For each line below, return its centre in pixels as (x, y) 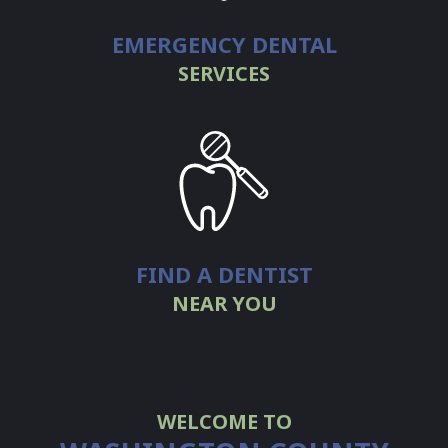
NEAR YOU (224, 304)
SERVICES (224, 74)
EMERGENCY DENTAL (224, 44)
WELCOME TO (224, 422)
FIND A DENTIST (224, 274)
